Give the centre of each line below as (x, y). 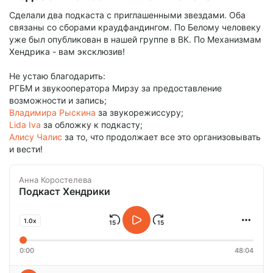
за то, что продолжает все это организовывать (161, 137)
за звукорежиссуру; (140, 113)
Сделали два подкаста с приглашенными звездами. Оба (127, 15)
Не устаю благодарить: (57, 76)
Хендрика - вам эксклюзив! (67, 52)
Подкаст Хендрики (65, 192)
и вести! (26, 149)
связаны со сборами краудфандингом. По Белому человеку (135, 27)
